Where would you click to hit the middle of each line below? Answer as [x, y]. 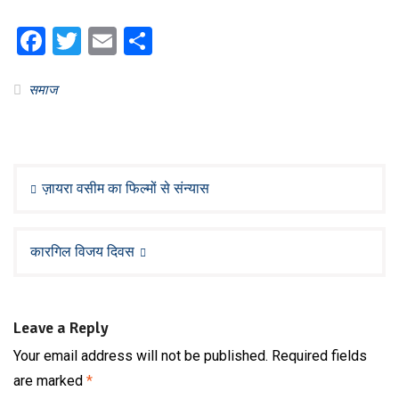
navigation [56, 189]
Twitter [125, 41]
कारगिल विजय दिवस [82, 252]
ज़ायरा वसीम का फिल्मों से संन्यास [126, 188]
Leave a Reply [61, 328]
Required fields [319, 356]
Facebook [105, 41]
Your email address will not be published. [141, 356]
